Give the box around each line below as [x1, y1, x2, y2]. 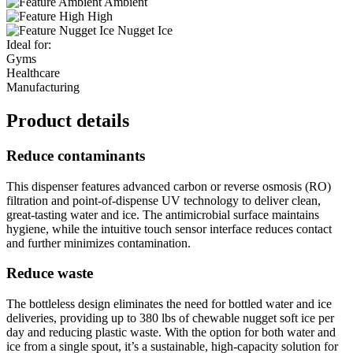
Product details [6, 110, 129, 132]
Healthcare [6, 66, 60, 80]
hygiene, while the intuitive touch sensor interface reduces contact [6, 221, 332, 236]
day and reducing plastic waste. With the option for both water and [6, 325, 336, 340]
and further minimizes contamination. [6, 236, 191, 250]
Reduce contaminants [6, 147, 145, 165]
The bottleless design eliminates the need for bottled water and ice [6, 297, 332, 311]
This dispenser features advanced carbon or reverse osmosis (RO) [6, 179, 331, 193]
